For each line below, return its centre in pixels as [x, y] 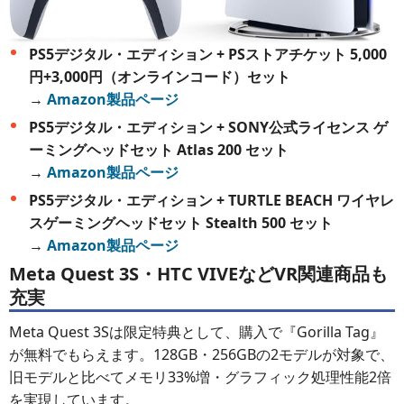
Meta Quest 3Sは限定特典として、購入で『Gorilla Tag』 [197, 332]
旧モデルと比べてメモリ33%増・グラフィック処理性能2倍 [200, 377]
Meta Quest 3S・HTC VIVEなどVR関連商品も [198, 274]
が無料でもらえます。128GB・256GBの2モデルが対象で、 [202, 355]
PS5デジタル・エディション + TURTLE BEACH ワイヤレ [211, 201]
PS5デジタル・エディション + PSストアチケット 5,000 [208, 55]
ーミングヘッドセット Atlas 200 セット [159, 150]
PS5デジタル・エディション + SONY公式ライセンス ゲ [208, 128]
